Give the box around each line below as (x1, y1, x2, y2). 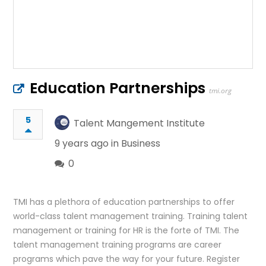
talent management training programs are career (13, 238, 222, 251)
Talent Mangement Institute (74, 116, 205, 130)
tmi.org (209, 85, 232, 96)
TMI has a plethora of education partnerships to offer (13, 195, 235, 208)
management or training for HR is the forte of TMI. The (13, 224, 240, 236)
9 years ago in (55, 136, 122, 150)
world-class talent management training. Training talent (13, 210, 248, 222)
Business (121, 136, 161, 150)
